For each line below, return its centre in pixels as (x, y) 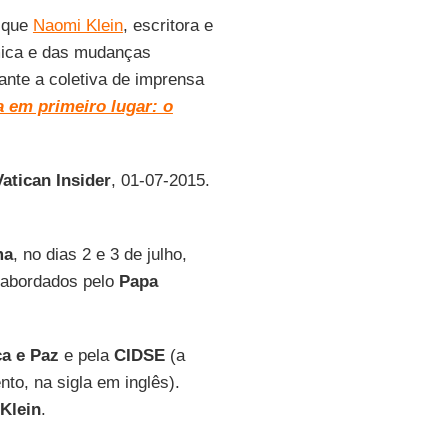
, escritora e (167, 25)
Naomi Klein (77, 25)
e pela (86, 355)
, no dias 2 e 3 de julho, (99, 254)
